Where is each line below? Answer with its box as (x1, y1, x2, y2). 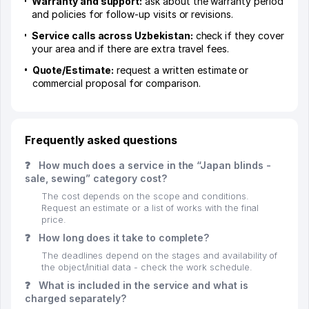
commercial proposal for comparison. (32, 77, 201, 90)
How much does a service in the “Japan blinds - (35, 159, 271, 172)
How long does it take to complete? (35, 232, 210, 244)
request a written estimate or (113, 64, 249, 77)
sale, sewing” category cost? (25, 172, 167, 185)
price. (41, 215, 66, 226)
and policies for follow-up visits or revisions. (32, 8, 233, 21)
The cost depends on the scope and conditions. (41, 191, 249, 202)
